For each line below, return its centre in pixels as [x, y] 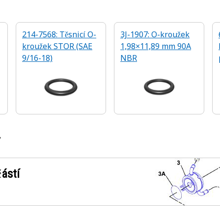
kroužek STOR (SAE [57, 46]
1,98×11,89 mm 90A [156, 46]
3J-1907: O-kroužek [155, 34]
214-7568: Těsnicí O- [59, 34]
